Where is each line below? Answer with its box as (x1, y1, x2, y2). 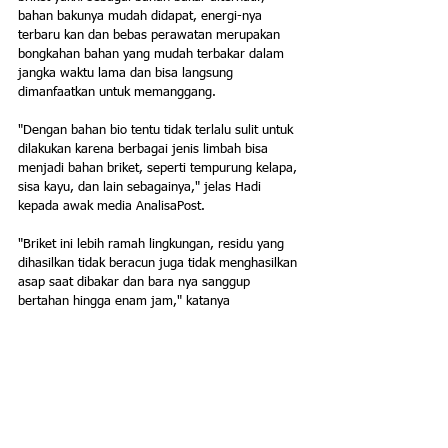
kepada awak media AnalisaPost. (18, 200, 205, 214)
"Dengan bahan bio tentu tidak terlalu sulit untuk (18, 124, 297, 138)
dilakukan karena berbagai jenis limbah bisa (18, 143, 272, 157)
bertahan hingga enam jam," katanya (18, 295, 230, 309)
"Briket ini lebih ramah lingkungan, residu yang (18, 238, 288, 252)
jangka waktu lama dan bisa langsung (18, 67, 237, 81)
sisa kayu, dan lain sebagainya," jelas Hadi (18, 181, 265, 195)
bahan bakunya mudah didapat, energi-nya (18, 10, 266, 24)
